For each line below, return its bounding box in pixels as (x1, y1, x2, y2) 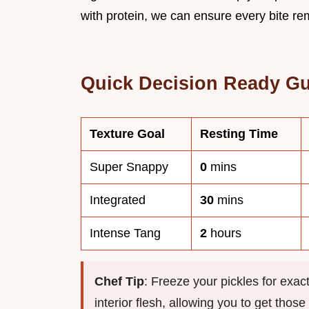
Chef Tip (94, 275, 144, 289)
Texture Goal (90, 127, 165, 141)
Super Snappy (90, 160, 168, 175)
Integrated (90, 193, 146, 208)
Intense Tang (90, 226, 161, 241)
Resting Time (200, 127, 278, 141)
